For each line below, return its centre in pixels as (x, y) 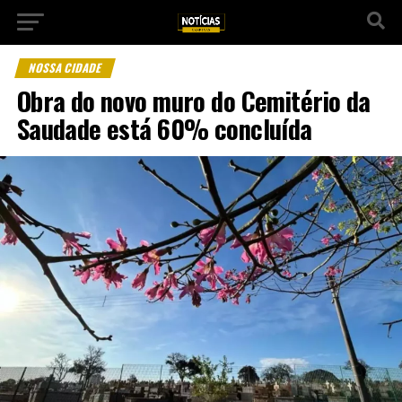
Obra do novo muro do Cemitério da (193, 100)
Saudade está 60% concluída (164, 128)
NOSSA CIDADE (65, 68)
